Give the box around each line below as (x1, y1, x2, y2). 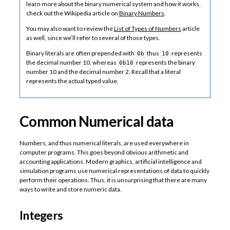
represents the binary (135, 58, 195, 66)
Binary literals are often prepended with (26, 49, 136, 57)
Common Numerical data (19, 112, 174, 130)
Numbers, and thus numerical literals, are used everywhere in (19, 139, 189, 147)
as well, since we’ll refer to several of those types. (26, 33, 160, 42)
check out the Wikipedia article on (26, 9, 119, 17)
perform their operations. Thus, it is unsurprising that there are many (19, 176, 207, 184)
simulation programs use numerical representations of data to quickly (19, 166, 209, 175)
